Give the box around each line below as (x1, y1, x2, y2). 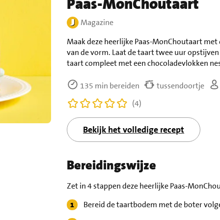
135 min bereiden (79, 81, 140, 91)
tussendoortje (155, 81, 205, 91)
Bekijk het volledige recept (83, 124, 185, 136)
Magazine (81, 17, 114, 28)
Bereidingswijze (67, 157, 157, 174)
